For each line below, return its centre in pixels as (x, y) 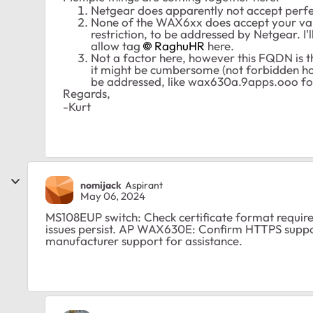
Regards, (87, 94)
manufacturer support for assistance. (144, 241)
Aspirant (144, 185)
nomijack (101, 185)
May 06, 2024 (113, 196)
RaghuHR (180, 46)
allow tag (117, 46)
